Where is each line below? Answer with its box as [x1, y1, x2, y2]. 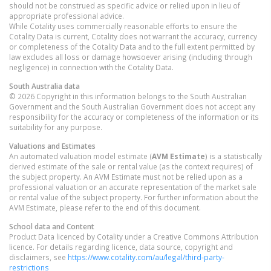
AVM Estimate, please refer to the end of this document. [9, 202, 201, 212]
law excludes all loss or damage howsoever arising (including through [9, 51, 252, 62]
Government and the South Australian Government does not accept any [9, 101, 255, 111]
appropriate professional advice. [9, 10, 124, 21]
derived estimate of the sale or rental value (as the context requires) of [9, 161, 253, 171]
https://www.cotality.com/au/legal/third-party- [68, 252, 224, 262]
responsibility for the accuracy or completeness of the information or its [9, 111, 259, 122]
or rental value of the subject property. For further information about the [9, 192, 258, 202]
